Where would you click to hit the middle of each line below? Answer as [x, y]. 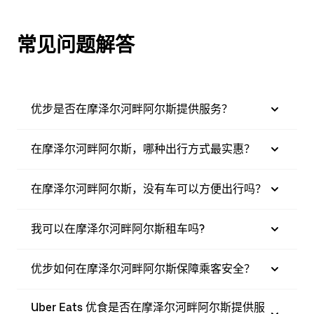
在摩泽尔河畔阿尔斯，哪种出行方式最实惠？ [143, 149]
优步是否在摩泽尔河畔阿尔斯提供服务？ [132, 109]
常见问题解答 [76, 45]
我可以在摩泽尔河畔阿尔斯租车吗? [118, 229]
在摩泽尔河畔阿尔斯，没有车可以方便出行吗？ [149, 189]
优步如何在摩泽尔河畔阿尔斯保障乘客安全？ [143, 269]
